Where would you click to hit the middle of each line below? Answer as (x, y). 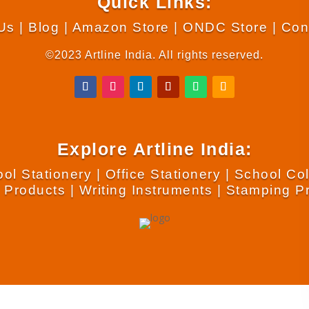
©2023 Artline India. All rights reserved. (154, 55)
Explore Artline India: (154, 149)
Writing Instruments (146, 190)
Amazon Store (121, 27)
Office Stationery (163, 174)
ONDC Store (225, 27)
